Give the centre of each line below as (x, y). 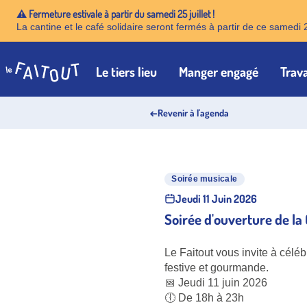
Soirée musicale (205, 179)
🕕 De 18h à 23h (204, 297)
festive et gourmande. (217, 267)
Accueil (24, 79)
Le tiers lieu (126, 72)
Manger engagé (219, 72)
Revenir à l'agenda (193, 112)
